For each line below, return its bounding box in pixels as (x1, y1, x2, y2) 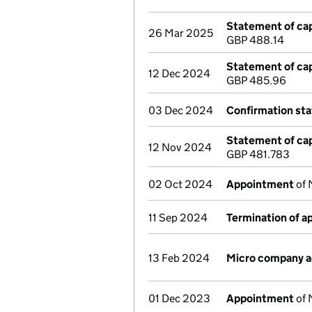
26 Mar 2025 (148, 26, 213, 40)
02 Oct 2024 (148, 178, 212, 191)
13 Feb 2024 (148, 251, 210, 265)
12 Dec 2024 (148, 67, 210, 80)
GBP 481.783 (226, 148, 290, 161)
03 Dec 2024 (148, 104, 213, 117)
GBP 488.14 (226, 33, 284, 47)
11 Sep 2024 (148, 211, 208, 224)
